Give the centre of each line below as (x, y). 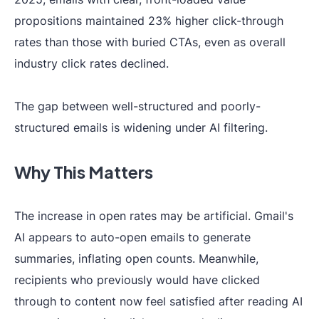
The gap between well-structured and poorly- (137, 106)
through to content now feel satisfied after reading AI (158, 301)
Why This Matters (84, 172)
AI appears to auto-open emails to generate (132, 237)
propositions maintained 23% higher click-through (149, 21)
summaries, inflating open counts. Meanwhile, (136, 258)
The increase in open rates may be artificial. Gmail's (154, 216)
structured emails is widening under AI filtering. (141, 127)
